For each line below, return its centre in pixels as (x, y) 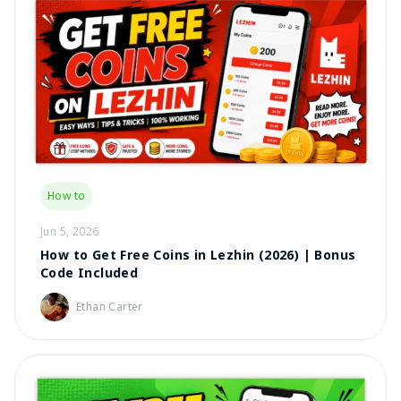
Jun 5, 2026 (70, 231)
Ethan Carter (110, 307)
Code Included (90, 273)
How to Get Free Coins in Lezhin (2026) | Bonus (198, 255)
